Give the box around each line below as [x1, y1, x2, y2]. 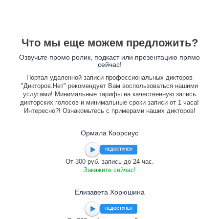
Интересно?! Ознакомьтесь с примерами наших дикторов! [23, 107, 196, 114]
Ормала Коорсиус [81, 129, 138, 137]
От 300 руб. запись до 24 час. [65, 158, 154, 165]
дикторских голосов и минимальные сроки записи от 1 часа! [20, 99, 199, 106]
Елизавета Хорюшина [74, 188, 145, 196]
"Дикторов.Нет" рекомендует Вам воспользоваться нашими [21, 82, 198, 89]
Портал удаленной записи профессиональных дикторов [26, 74, 193, 81]
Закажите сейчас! [83, 166, 136, 174]
